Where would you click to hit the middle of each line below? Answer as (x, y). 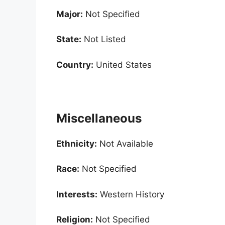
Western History (131, 194)
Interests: (77, 194)
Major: (70, 14)
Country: (75, 65)
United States (123, 65)
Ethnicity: (77, 143)
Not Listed (104, 39)
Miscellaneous (99, 118)
